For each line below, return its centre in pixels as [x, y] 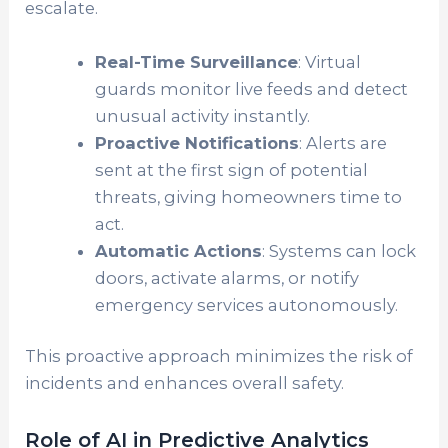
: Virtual [329, 61]
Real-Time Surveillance [196, 61]
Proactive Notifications [196, 142]
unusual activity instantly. [202, 115]
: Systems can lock [338, 250]
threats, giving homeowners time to [248, 196]
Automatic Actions [178, 250]
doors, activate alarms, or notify [226, 277]
